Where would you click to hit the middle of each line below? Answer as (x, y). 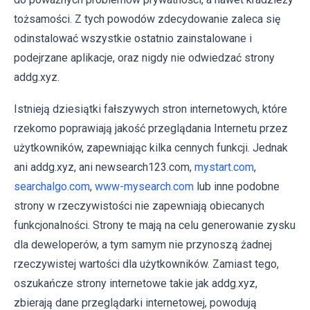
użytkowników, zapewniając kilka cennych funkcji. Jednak (151, 148)
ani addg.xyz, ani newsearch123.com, (104, 167)
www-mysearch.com (144, 187)
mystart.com (224, 167)
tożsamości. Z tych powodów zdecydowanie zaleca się (147, 19)
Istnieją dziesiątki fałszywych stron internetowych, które (151, 109)
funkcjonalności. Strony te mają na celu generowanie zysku (155, 226)
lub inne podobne (237, 187)
